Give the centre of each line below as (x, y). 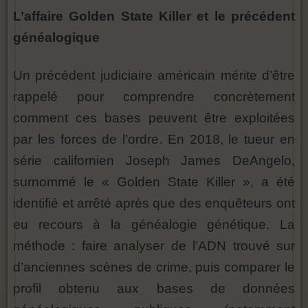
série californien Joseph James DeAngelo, (154, 161)
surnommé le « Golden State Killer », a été (154, 182)
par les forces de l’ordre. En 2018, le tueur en (154, 139)
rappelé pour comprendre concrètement (154, 97)
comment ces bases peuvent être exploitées (154, 118)
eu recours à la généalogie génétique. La (154, 224)
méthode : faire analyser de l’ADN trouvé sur (154, 246)
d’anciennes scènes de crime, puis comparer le (154, 267)
